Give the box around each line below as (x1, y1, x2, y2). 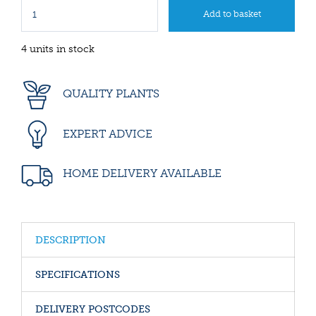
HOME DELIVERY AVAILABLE (60, 166, 221, 181)
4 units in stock (21, 43, 95, 56)
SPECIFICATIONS (35, 268, 120, 281)
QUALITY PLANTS (60, 87, 159, 101)
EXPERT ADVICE (60, 126, 152, 140)
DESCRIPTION (35, 233, 106, 246)
